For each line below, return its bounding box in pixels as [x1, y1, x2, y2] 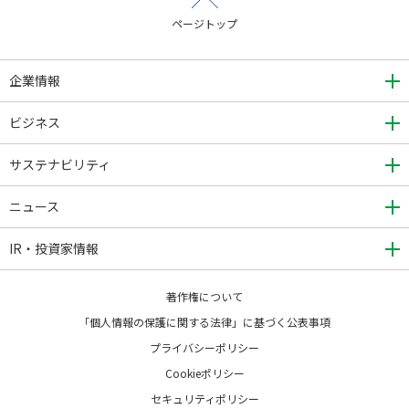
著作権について [166, 288, 243, 304]
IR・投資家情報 [9, 238, 99, 257]
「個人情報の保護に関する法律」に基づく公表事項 [79, 313, 330, 330]
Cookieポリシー [164, 364, 245, 381]
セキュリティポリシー [150, 390, 259, 406]
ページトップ [172, 15, 237, 31]
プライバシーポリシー [150, 339, 259, 355]
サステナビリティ [9, 154, 110, 173]
